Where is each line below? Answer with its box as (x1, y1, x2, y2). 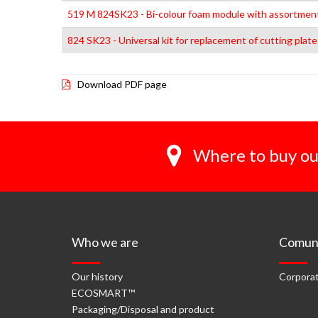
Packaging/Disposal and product (72, 303, 214, 315)
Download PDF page (77, 78, 167, 90)
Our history (72, 270, 123, 283)
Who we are (72, 234, 138, 250)
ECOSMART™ (72, 287, 135, 299)
